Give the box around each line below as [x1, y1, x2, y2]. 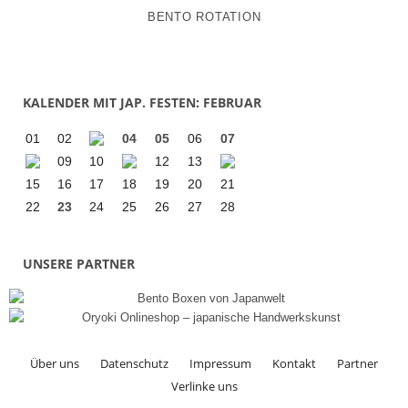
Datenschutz [100, 355, 168, 372]
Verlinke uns [170, 378, 238, 394]
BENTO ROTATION [147, 10, 261, 24]
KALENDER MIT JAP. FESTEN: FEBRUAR [23, 94, 261, 111]
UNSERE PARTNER [23, 255, 135, 272]
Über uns [30, 355, 79, 372]
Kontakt [272, 355, 316, 372]
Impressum [189, 355, 251, 372]
